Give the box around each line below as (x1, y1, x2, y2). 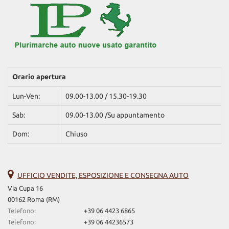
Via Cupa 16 (8, 185, 43, 192)
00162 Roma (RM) (8, 196, 60, 203)
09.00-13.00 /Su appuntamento (65, 111, 165, 119)
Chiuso (65, 130, 87, 138)
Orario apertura (12, 73, 66, 81)
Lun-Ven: (12, 92, 40, 100)
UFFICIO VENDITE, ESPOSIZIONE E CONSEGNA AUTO (17, 171, 189, 179)
